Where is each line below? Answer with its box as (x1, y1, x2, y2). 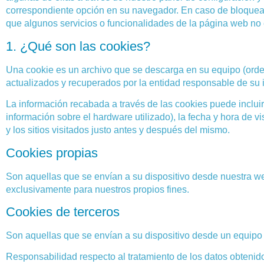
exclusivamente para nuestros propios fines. (6, 184, 189, 194)
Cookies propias (6, 145, 98, 160)
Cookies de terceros (6, 204, 120, 219)
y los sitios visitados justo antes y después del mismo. (6, 125, 230, 136)
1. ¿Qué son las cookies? (6, 38, 150, 54)
